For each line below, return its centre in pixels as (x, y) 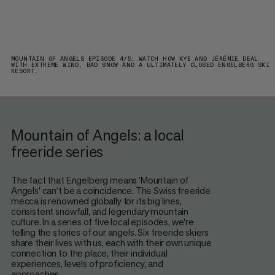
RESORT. (24, 72)
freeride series (58, 151)
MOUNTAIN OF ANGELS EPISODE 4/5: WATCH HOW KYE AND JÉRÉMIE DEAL (134, 59)
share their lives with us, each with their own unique (111, 242)
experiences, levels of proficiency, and (87, 263)
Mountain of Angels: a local (98, 135)
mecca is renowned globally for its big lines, (96, 201)
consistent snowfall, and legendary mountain (100, 211)
